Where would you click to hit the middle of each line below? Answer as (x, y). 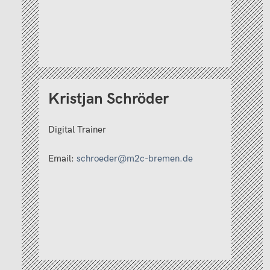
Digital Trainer (77, 130)
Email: (62, 159)
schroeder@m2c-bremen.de (135, 159)
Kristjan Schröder (108, 99)
